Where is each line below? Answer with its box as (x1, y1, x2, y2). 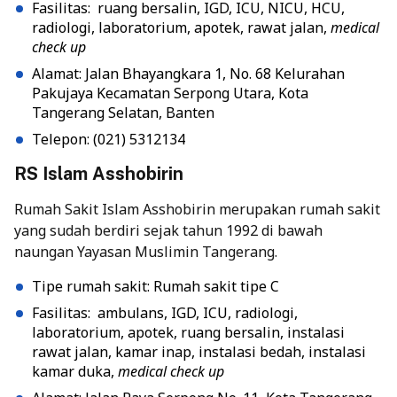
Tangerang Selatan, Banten (32, 103, 214, 123)
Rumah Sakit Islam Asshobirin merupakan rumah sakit (14, 199, 380, 220)
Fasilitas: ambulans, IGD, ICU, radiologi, (32, 303, 298, 323)
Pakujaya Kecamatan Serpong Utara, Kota (32, 83, 308, 104)
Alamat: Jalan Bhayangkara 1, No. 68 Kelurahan (32, 64, 345, 84)
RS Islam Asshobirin (14, 163, 183, 185)
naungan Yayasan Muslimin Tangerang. (14, 242, 277, 262)
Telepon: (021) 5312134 (32, 129, 185, 150)
